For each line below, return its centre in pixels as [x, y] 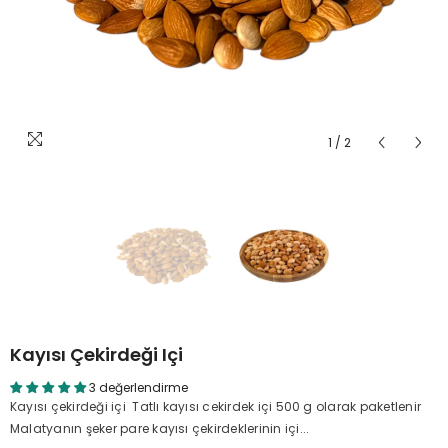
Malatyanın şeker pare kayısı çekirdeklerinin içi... [160, 428]
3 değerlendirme [138, 387]
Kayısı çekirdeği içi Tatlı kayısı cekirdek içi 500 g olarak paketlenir [217, 406]
